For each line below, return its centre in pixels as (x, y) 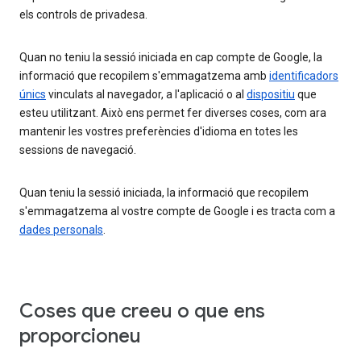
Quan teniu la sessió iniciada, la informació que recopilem (164, 193)
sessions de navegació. (78, 150)
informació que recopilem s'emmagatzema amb (144, 76)
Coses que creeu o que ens (142, 311)
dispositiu (271, 95)
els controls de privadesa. (83, 15)
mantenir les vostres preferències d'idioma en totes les (159, 132)
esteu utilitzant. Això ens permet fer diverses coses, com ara (173, 113)
